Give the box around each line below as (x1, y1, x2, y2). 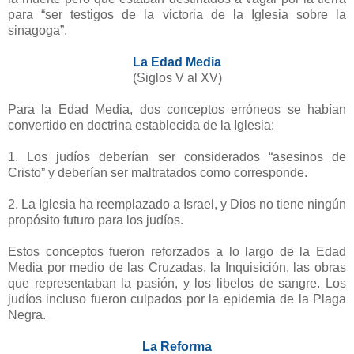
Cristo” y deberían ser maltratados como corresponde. (8, 165, 307, 179)
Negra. (8, 307, 46, 322)
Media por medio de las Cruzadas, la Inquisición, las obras (8, 260, 346, 274)
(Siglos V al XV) (132, 70, 222, 85)
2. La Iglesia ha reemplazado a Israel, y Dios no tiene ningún (8, 197, 346, 211)
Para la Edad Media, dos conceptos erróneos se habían (8, 102, 346, 116)
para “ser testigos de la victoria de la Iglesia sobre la (8, 7, 346, 21)
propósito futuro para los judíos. (8, 213, 183, 227)
